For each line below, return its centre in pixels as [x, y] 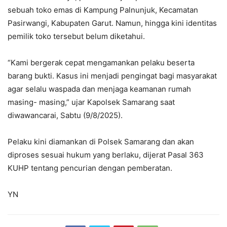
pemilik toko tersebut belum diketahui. [76, 36]
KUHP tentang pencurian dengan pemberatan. [90, 168]
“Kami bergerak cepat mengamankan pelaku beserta [101, 62]
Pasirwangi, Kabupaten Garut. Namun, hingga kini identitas [112, 23]
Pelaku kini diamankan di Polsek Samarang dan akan [101, 141]
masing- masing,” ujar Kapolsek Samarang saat [91, 102]
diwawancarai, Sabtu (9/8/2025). [65, 115]
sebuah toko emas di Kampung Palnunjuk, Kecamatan [103, 10]
